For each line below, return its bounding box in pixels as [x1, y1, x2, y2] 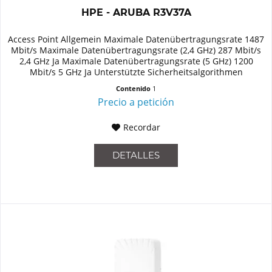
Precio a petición [98, 95, 175, 109]
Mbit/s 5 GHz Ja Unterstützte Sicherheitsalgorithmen [29, 66, 243, 78]
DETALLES [112, 149, 160, 161]
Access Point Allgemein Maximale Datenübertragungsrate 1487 [8, 33, 265, 46]
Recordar [123, 121, 161, 134]
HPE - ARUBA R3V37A [81, 7, 191, 19]
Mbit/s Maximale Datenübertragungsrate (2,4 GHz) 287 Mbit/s [11, 44, 262, 56]
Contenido [116, 84, 153, 93]
